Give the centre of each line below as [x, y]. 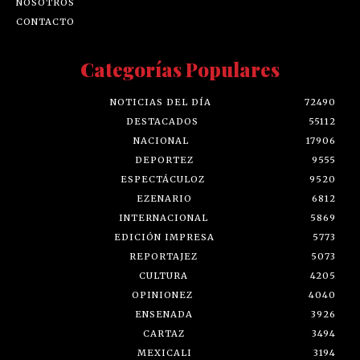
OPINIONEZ [162, 295]
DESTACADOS [162, 122]
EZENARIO [164, 199]
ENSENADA [164, 315]
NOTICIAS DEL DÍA [160, 102]
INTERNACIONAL [163, 218]
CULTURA [163, 276]
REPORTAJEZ [164, 257]
